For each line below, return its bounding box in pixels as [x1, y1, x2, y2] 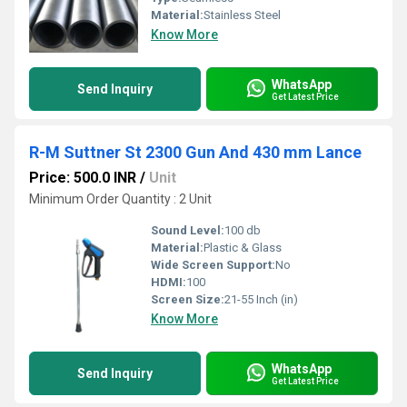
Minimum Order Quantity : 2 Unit [29, 192, 212, 206]
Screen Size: [151, 293, 224, 306]
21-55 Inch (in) [224, 293, 298, 306]
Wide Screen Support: [151, 258, 275, 272]
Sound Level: [151, 223, 224, 237]
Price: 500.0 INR [29, 169, 136, 186]
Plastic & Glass [203, 241, 282, 254]
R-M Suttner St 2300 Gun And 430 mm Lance [29, 143, 362, 162]
